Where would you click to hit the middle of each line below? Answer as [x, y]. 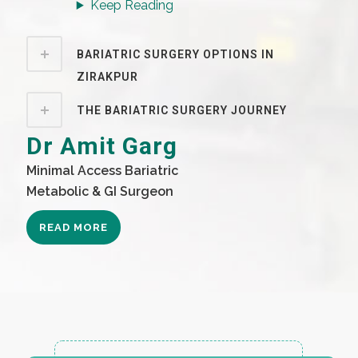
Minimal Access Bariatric [102, 171]
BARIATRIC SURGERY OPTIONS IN [175, 54]
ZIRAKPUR [107, 77]
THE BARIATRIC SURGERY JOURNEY [181, 110]
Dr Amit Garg [101, 146]
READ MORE [73, 227]
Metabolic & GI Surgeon [99, 191]
